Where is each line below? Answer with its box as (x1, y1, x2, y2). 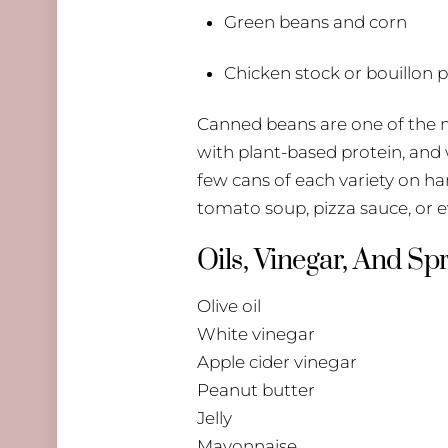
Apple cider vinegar (197, 352, 357, 373)
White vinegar (197, 324, 315, 345)
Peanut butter (197, 380, 315, 401)
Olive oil (197, 296, 261, 317)
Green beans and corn (224, 12, 408, 33)
